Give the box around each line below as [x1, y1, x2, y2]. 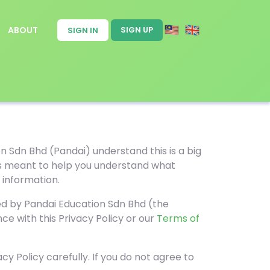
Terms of [157, 212, 199, 225]
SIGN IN [67, 25, 98, 36]
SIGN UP [121, 24, 153, 36]
